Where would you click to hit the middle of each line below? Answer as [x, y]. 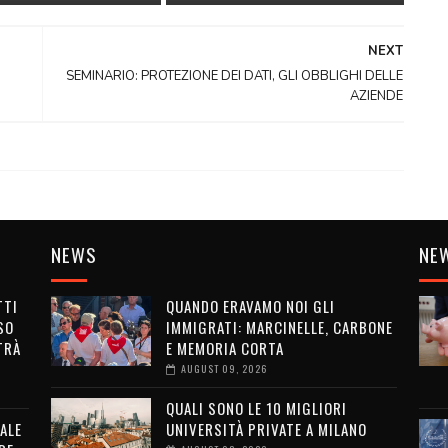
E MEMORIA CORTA [224, 348]
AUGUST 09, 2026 [223, 368]
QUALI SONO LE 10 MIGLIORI [256, 408]
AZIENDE [377, 96]
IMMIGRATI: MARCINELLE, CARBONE [279, 327]
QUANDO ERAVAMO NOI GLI [250, 306]
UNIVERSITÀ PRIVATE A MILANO [266, 429]
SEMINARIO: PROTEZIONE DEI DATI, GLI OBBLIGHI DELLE [235, 76]
